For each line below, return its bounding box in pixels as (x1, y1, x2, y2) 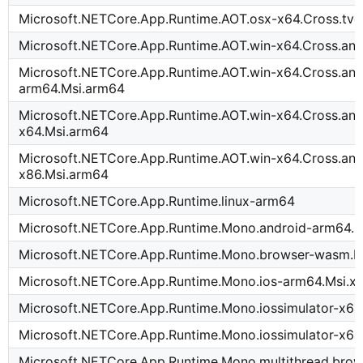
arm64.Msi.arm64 (19, 80, 126, 97)
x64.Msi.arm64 (19, 123, 109, 140)
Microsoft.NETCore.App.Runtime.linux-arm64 (19, 193, 296, 210)
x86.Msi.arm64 (19, 166, 109, 183)
